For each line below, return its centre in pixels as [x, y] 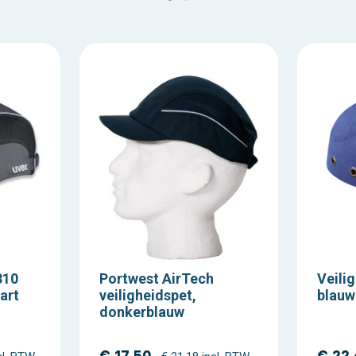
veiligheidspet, [148, 296]
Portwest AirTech [157, 279]
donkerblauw [142, 312]
